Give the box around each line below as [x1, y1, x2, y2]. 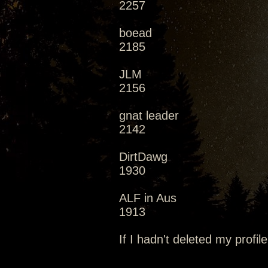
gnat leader [119, 109, 179, 122]
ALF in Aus [119, 191, 176, 205]
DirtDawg [119, 150, 167, 163]
